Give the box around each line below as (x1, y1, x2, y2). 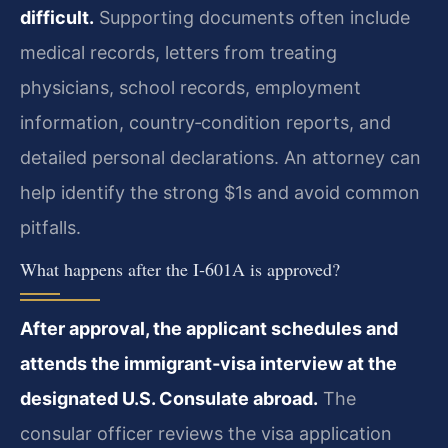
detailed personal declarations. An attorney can (20, 147, 421, 169)
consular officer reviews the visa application (20, 423, 392, 445)
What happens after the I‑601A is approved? (20, 257, 340, 282)
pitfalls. (20, 217, 81, 239)
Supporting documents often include (94, 7, 410, 29)
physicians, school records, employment (20, 77, 361, 99)
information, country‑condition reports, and (20, 112, 391, 134)
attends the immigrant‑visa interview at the (20, 353, 397, 375)
